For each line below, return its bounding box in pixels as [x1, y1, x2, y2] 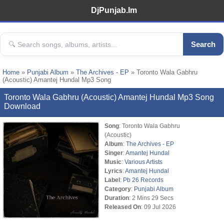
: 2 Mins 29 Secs [129, 194, 173, 201]
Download [4, 102, 40, 110]
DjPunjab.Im [91, 6, 137, 14]
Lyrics [104, 167, 122, 174]
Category [104, 185, 131, 192]
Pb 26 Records [123, 176, 163, 183]
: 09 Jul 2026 [141, 203, 176, 210]
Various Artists [124, 158, 162, 165]
